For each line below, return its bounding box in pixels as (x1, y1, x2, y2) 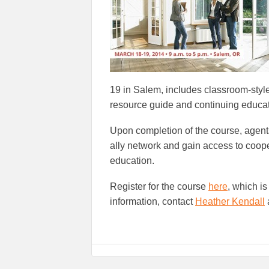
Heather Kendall (195, 196, 265, 207)
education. (110, 156, 154, 166)
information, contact (110, 196, 195, 207)
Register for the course (110, 181, 208, 192)
